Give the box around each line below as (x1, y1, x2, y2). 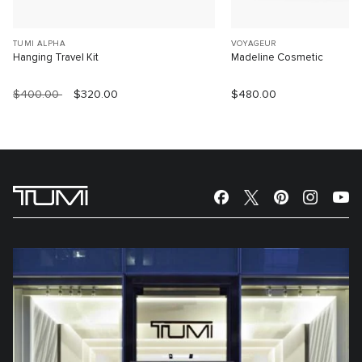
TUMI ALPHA (13, 40, 65, 48)
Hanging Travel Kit (13, 53, 99, 64)
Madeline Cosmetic (230, 53, 323, 64)
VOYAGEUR (230, 40, 276, 48)
